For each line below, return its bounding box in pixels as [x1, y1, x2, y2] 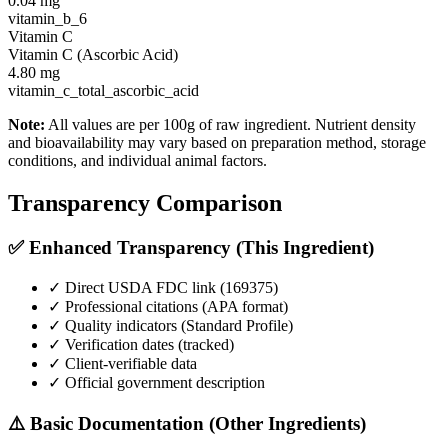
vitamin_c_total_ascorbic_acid [8, 82, 199, 100]
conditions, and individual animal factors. [8, 152, 267, 170]
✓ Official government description [48, 373, 265, 391]
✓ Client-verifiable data [48, 354, 197, 372]
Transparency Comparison [8, 189, 282, 216]
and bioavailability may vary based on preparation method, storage [8, 134, 426, 152]
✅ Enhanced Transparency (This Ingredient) [8, 236, 374, 258]
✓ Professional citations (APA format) [48, 297, 288, 315]
